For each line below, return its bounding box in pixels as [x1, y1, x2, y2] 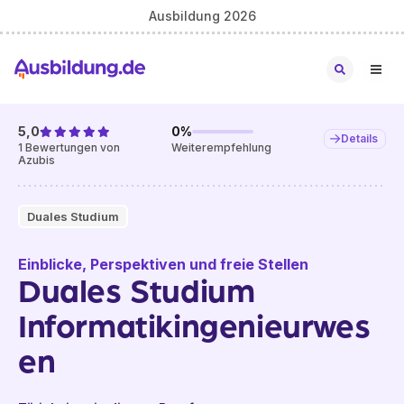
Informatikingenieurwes [18, 303, 371, 345]
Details [340, 132, 378, 145]
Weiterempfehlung [171, 141, 272, 154]
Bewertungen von [23, 141, 120, 154]
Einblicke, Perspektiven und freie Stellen [18, 255, 308, 273]
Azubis [18, 153, 55, 167]
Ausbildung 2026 [148, 7, 256, 23]
